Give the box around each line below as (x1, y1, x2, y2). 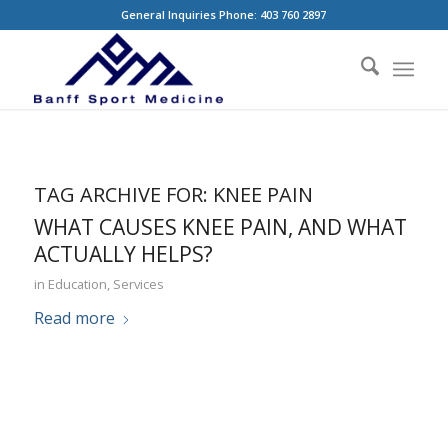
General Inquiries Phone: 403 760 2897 (121, 7, 327, 22)
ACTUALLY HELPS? (33, 240, 213, 268)
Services (112, 275, 164, 293)
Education (47, 275, 107, 293)
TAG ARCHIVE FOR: (33, 181, 213, 208)
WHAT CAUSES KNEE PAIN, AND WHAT (33, 213, 407, 241)
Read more (33, 307, 115, 329)
